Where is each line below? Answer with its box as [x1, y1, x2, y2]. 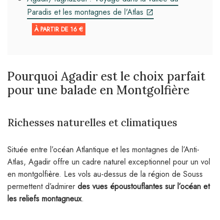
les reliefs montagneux [7, 193, 82, 205]
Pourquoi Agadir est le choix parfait [7, 69, 205, 84]
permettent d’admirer [7, 181, 78, 192]
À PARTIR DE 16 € [34, 25, 83, 34]
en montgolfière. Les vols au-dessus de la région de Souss [7, 168, 203, 180]
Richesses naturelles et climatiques [7, 116, 177, 130]
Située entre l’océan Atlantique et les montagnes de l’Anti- [7, 144, 199, 156]
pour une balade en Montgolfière [7, 82, 190, 98]
